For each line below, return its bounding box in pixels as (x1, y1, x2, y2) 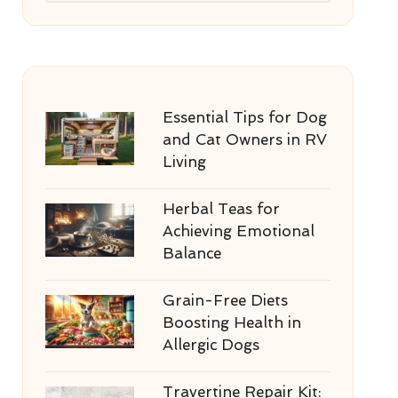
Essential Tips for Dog (162, 108, 327, 126)
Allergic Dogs (162, 336, 259, 354)
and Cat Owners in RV (162, 131, 327, 148)
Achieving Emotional (162, 222, 314, 240)
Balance (162, 244, 221, 262)
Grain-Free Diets (162, 291, 288, 309)
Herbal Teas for (162, 200, 280, 218)
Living (162, 153, 206, 171)
